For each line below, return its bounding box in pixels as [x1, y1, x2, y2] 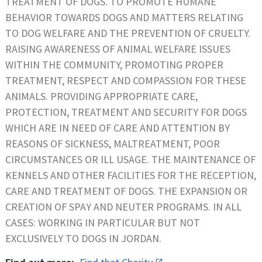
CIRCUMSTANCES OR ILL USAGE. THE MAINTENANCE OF [5, 152, 256, 166]
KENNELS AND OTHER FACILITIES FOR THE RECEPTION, [5, 168, 256, 182]
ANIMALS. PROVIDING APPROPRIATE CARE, [5, 89, 198, 103]
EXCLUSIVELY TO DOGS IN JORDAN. [5, 231, 161, 245]
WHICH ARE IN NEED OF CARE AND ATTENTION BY [5, 120, 230, 135]
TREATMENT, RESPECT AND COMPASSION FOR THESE [5, 73, 246, 87]
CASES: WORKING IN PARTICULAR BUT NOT [5, 215, 200, 229]
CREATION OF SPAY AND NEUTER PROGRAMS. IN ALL [5, 199, 242, 213]
